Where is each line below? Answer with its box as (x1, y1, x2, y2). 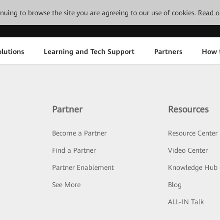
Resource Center (168, 129, 218, 137)
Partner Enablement (52, 164, 114, 171)
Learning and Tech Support (43, 47, 135, 55)
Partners (154, 47, 182, 55)
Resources (168, 104, 209, 114)
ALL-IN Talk (168, 198, 204, 206)
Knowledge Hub (168, 164, 218, 171)
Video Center (168, 146, 208, 154)
